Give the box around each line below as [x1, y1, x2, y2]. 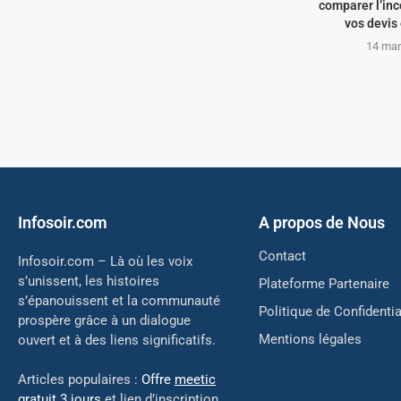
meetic [175, 371, 216, 388]
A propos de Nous [258, 213, 385, 233]
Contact [258, 248, 306, 265]
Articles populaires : [18, 371, 138, 388]
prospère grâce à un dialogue [18, 312, 191, 329]
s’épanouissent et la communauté [18, 293, 220, 310]
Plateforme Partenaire [258, 276, 389, 293]
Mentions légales [258, 331, 362, 348]
